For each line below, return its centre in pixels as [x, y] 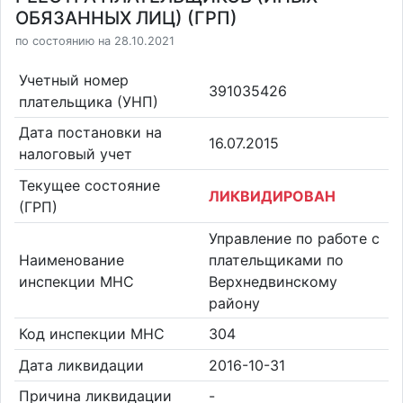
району [234, 303]
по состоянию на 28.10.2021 [95, 41]
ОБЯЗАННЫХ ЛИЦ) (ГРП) [126, 18]
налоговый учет [75, 154]
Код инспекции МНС [91, 334]
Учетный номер [73, 80]
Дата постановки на [90, 133]
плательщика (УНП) [88, 101]
